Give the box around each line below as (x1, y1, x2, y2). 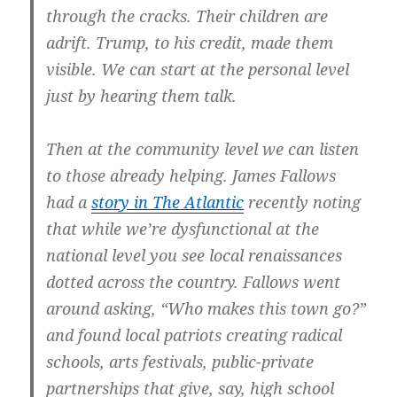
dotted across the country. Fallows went (46, 271, 341, 293)
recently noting (244, 191, 362, 214)
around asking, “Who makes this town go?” (46, 298, 367, 320)
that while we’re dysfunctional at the (46, 218, 320, 240)
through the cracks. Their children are (46, 5, 329, 27)
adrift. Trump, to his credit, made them (46, 32, 334, 54)
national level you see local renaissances (46, 245, 343, 267)
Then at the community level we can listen (46, 138, 360, 160)
